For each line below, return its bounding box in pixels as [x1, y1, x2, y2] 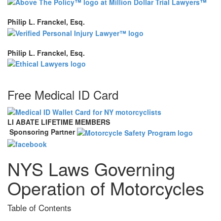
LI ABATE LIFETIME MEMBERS [7, 117, 110, 127]
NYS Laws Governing [7, 155, 175, 181]
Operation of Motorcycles [7, 175, 204, 200]
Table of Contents [7, 201, 71, 214]
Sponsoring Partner [7, 127, 77, 137]
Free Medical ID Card [7, 85, 118, 103]
